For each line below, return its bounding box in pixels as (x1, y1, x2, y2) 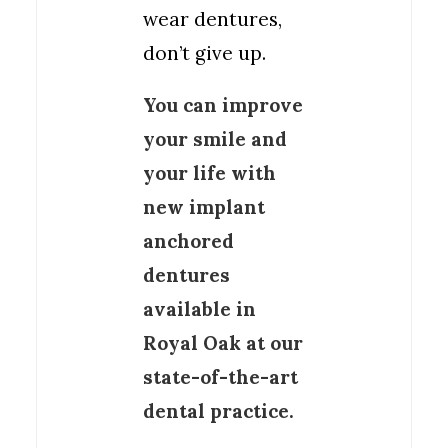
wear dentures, (143, 7, 282, 31)
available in (143, 297, 256, 321)
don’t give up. (143, 41, 266, 65)
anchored (143, 229, 234, 253)
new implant (143, 195, 265, 219)
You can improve (143, 93, 303, 117)
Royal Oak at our (143, 331, 303, 355)
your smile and (143, 127, 287, 151)
